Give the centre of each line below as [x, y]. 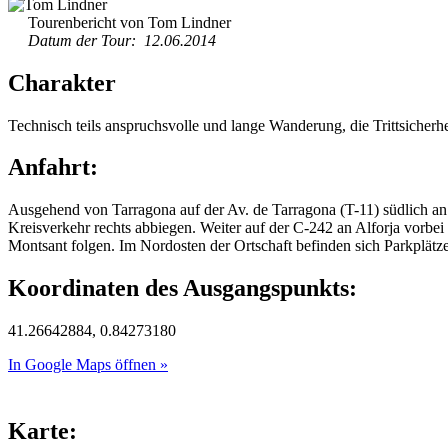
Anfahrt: [53, 167]
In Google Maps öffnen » [88, 365]
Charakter [62, 82]
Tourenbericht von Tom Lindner [129, 22]
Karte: [42, 431]
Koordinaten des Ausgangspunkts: [182, 288]
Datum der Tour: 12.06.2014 [122, 40]
